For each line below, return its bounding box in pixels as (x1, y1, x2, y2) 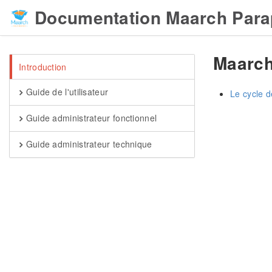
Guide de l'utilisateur (23, 86, 109, 98)
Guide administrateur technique (23, 138, 152, 150)
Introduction (19, 61, 67, 73)
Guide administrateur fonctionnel (23, 112, 157, 124)
